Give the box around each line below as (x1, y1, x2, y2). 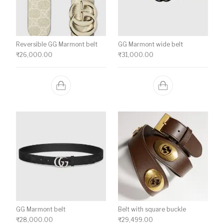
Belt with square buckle (118, 205, 186, 213)
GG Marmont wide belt (118, 40, 183, 48)
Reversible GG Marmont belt (16, 40, 98, 48)
